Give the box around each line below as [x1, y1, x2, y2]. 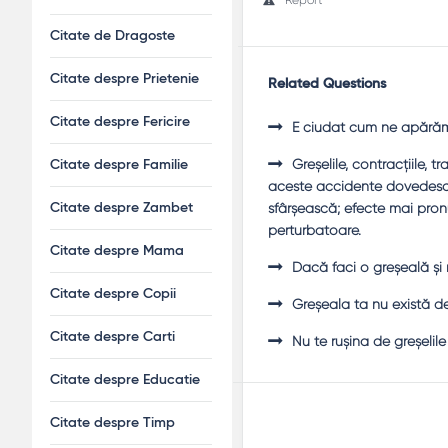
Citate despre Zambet [50, 201, 193, 215]
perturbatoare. [268, 221, 361, 238]
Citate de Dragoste [50, 29, 175, 43]
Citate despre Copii [50, 287, 176, 301]
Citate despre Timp [50, 416, 175, 430]
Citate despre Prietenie [50, 72, 199, 86]
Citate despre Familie [50, 158, 188, 172]
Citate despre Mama [50, 244, 184, 258]
